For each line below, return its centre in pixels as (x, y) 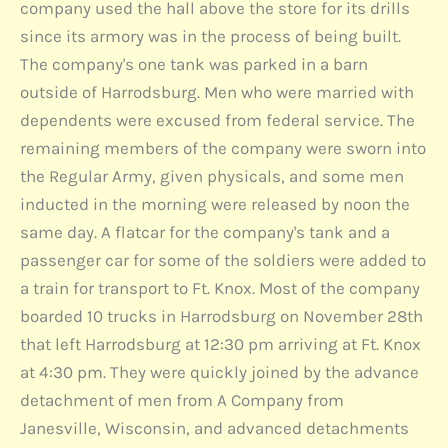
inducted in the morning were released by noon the (215, 204)
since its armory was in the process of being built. (210, 36)
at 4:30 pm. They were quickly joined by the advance (219, 372)
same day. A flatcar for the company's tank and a (205, 232)
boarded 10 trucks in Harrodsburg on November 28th (221, 316)
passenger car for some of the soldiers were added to (223, 260)
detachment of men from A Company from (182, 400)
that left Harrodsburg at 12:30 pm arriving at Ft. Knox (220, 344)
